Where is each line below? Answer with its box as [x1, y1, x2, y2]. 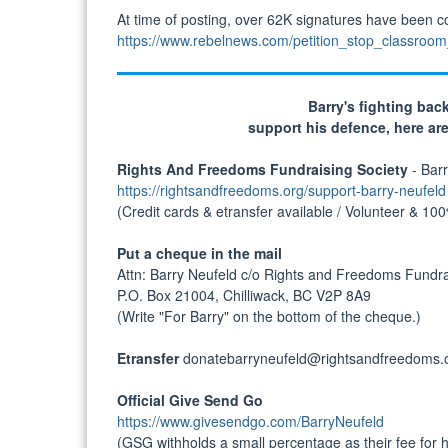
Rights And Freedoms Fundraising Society [117, 158, 408, 179]
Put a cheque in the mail [117, 242, 282, 263]
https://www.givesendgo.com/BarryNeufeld [117, 410, 384, 431]
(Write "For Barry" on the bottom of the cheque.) [117, 305, 421, 326]
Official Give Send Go [117, 389, 263, 410]
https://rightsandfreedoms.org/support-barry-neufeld [117, 179, 446, 200]
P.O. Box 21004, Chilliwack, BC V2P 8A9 [117, 284, 371, 305]
